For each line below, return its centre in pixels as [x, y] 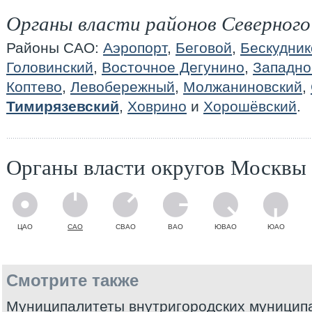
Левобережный [123, 87]
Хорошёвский [250, 106]
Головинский [50, 67]
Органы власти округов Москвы [156, 166]
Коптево [34, 87]
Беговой [204, 48]
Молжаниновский [243, 87]
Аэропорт [135, 48]
